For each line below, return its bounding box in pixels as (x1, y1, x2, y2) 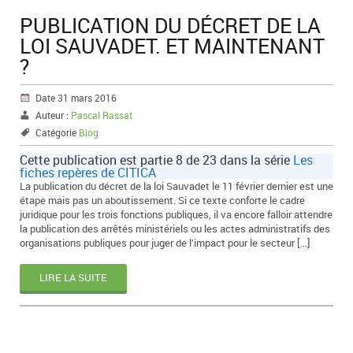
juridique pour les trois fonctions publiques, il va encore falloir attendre (20, 206, 333, 221)
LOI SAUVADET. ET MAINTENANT (20, 31, 325, 60)
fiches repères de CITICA (20, 163, 156, 181)
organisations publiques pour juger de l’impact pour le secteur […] (20, 235, 310, 250)
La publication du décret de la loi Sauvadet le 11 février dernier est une (20, 178, 333, 193)
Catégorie (35, 125, 79, 139)
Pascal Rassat (71, 108, 132, 121)
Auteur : (35, 108, 71, 121)
